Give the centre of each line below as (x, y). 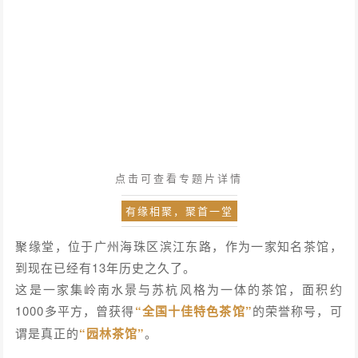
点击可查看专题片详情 (179, 178)
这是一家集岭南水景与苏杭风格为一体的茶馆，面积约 (179, 289)
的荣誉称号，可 (297, 311)
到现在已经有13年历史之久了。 (106, 268)
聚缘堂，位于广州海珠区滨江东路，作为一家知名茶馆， (179, 246)
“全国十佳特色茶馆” (193, 311)
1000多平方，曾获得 (75, 311)
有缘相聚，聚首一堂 (179, 211)
